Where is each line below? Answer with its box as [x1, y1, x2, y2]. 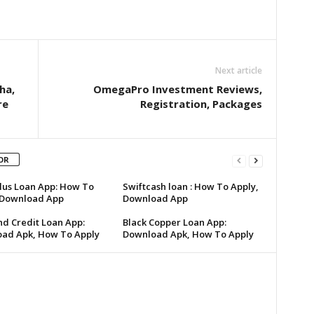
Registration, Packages [139, 97, 262, 111]
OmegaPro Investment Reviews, [93, 82, 262, 97]
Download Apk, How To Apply [122, 228, 254, 241]
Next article [214, 64, 262, 77]
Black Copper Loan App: [122, 216, 226, 229]
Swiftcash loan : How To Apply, [122, 180, 259, 193]
